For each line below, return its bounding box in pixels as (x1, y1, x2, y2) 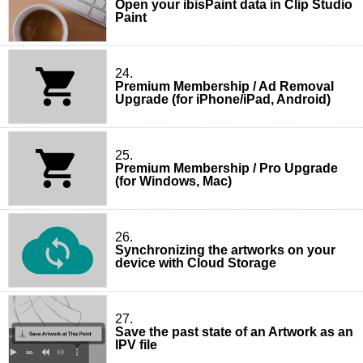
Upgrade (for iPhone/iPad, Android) (115, 92, 331, 106)
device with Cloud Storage (115, 255, 276, 270)
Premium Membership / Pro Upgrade (115, 160, 338, 175)
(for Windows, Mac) (115, 173, 232, 188)
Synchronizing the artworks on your (115, 242, 335, 257)
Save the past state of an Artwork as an (115, 324, 353, 339)
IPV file (115, 337, 157, 352)
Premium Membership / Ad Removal (115, 79, 334, 93)
